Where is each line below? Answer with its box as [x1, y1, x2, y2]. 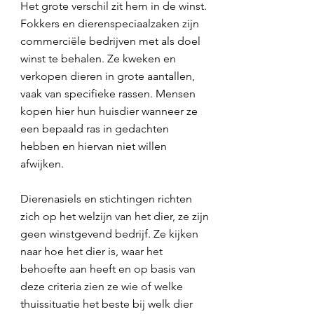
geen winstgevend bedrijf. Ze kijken [20, 227, 198, 240]
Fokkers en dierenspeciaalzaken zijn [20, 17, 199, 30]
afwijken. [20, 157, 64, 170]
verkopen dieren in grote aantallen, [20, 69, 195, 83]
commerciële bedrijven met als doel [20, 34, 200, 48]
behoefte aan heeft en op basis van [20, 262, 196, 275]
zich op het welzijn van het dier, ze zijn [20, 210, 209, 223]
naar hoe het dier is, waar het [20, 245, 163, 258]
